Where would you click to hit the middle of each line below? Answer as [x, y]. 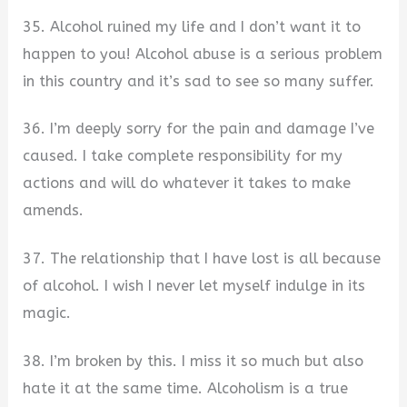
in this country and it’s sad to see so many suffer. [199, 81]
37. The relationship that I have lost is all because [202, 259]
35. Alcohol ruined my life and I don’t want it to [192, 26]
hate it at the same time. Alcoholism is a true [186, 388]
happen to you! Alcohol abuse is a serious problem [203, 54]
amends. [54, 211]
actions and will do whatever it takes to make [187, 184]
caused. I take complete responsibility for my [183, 156]
